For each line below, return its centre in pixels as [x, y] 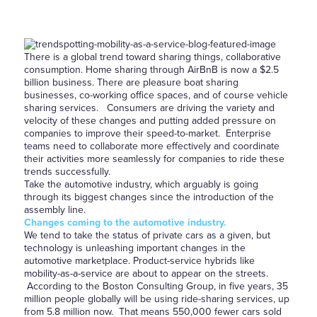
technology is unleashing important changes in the [134, 248]
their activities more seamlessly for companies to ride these [154, 159]
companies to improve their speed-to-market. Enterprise [147, 133]
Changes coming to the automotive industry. [125, 223]
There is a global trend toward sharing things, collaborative [152, 57]
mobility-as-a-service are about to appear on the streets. [146, 273]
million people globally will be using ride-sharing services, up [156, 299]
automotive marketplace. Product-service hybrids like [139, 261]
